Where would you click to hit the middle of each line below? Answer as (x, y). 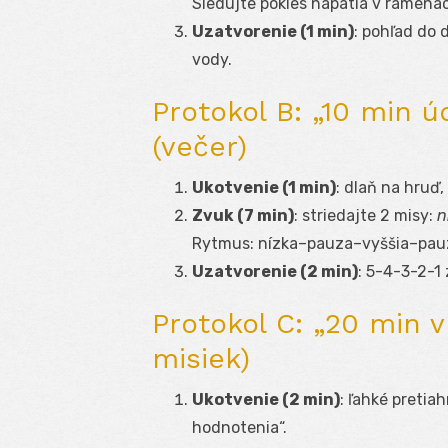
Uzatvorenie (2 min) (275, 272)
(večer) (199, 147)
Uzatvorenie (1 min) (273, 32)
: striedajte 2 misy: (365, 216)
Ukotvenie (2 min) (266, 400)
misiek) (201, 359)
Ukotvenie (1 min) (264, 188)
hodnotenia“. (239, 428)
